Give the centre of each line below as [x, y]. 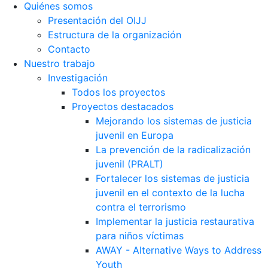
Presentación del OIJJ [97, 21]
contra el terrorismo [141, 207]
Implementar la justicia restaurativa [175, 222]
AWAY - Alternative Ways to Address [179, 250]
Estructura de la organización [115, 35]
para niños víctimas [140, 236]
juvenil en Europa [135, 135]
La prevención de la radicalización [173, 150]
